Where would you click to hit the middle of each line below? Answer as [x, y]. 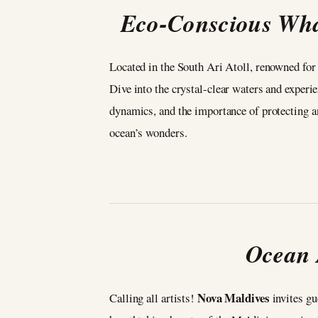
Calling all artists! [153, 297]
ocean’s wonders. [148, 133]
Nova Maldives [233, 297]
